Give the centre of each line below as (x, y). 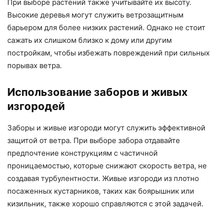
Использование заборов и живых (98, 92)
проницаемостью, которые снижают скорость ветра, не (107, 165)
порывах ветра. (35, 65)
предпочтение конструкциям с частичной (82, 153)
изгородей (36, 106)
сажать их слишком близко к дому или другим (90, 40)
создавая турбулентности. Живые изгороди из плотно (103, 178)
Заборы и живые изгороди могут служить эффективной (106, 127)
